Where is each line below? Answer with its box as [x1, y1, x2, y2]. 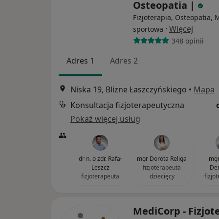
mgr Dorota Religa [137, 154, 187, 163]
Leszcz [91, 163, 109, 172]
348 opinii [171, 36, 204, 45]
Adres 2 [110, 55, 138, 66]
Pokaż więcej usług [70, 113, 140, 125]
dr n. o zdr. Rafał [79, 154, 122, 163]
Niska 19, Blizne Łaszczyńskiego [70, 84, 187, 95]
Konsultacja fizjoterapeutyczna [70, 100, 184, 111]
